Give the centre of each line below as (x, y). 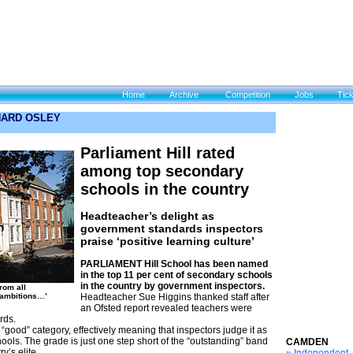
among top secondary (162, 171)
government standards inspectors (172, 229)
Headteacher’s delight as (147, 216)
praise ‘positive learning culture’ (167, 241)
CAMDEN (307, 342)
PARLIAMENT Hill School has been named (174, 264)
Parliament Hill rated (158, 153)
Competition (248, 95)
